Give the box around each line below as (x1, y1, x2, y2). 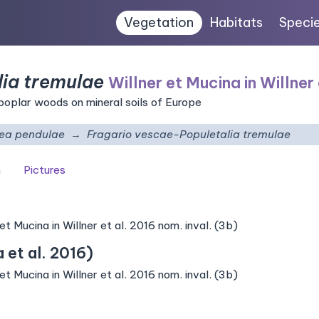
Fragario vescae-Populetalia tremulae (87, 127, 291, 141)
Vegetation (124, 14, 194, 31)
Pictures (23, 163, 66, 177)
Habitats (210, 14, 263, 31)
